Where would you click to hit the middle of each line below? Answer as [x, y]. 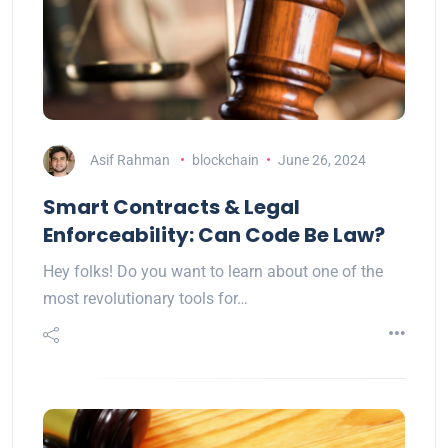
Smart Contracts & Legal [171, 206]
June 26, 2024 [321, 159]
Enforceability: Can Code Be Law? [214, 234]
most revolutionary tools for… [145, 298]
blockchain [225, 159]
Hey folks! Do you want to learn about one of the [213, 271]
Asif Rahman [130, 159]
